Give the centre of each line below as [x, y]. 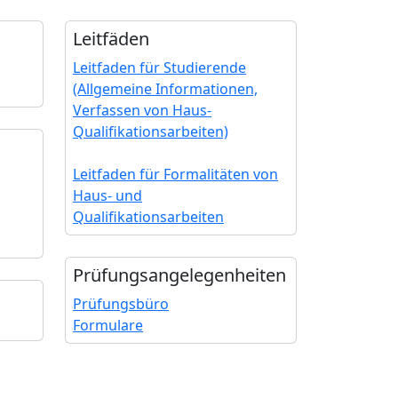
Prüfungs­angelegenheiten [179, 275]
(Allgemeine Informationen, [165, 89]
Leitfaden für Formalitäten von [175, 174]
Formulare [108, 325]
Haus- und [107, 195]
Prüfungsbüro [121, 304]
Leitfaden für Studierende [159, 68]
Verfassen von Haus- [142, 110]
